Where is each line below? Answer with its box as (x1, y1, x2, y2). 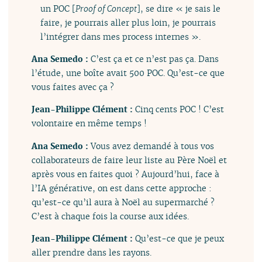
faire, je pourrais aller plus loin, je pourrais (40, 16, 216, 28)
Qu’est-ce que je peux (135, 233, 225, 244)
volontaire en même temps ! (32, 118, 147, 129)
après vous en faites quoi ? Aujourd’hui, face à (32, 168, 220, 180)
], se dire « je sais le (136, 2, 220, 14)
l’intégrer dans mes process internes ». (40, 30, 201, 42)
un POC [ (40, 2, 75, 14)
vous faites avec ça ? (32, 81, 115, 92)
